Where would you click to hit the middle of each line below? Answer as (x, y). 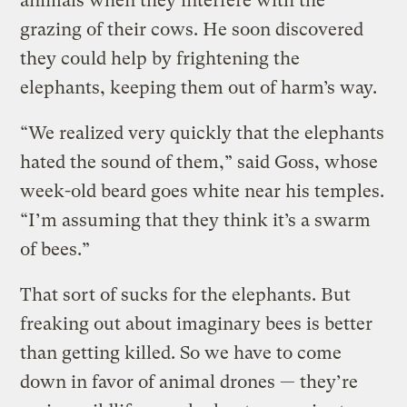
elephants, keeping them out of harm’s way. (199, 87)
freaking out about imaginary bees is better (197, 323)
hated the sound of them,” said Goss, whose (199, 162)
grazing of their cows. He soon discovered (192, 29)
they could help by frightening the (160, 58)
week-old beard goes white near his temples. (203, 191)
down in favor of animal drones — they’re (189, 382)
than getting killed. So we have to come (181, 352)
